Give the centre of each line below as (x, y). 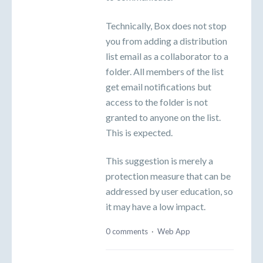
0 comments (127, 232)
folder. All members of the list (165, 71)
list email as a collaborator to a (167, 56)
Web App (174, 232)
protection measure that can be (168, 176)
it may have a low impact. (156, 206)
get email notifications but (159, 86)
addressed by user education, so (169, 191)
